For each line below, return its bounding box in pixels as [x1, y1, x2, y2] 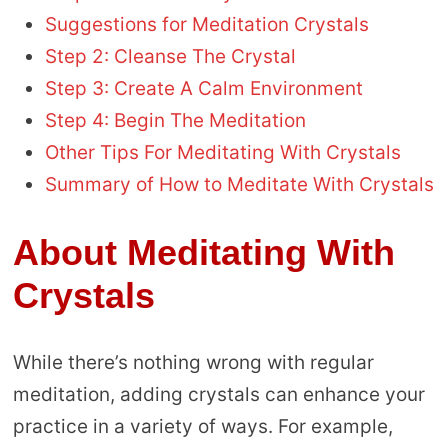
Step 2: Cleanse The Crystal [44, 45, 296, 69]
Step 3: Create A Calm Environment [44, 77, 363, 101]
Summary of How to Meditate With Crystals [44, 173, 434, 197]
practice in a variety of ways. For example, [12, 415, 393, 439]
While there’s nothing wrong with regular [12, 351, 374, 375]
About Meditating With [12, 232, 395, 274]
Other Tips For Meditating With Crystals [44, 141, 401, 165]
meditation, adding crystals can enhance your [12, 383, 425, 407]
